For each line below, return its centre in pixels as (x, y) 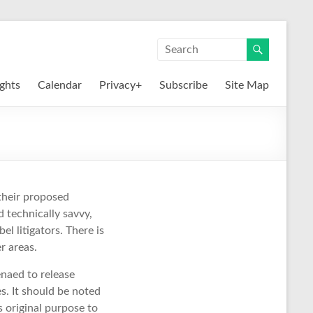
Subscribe (183, 85)
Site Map (247, 85)
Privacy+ (121, 85)
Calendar (60, 85)
